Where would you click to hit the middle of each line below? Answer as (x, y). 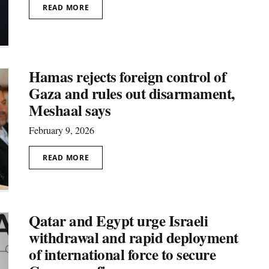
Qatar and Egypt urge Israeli (118, 221)
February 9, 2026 (62, 130)
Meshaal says (70, 110)
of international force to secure (122, 255)
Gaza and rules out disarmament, (132, 93)
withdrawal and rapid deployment (134, 238)
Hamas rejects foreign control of (127, 76)
